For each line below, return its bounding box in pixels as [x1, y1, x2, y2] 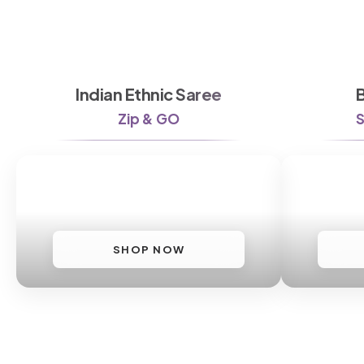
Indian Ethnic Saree [76, 83, 222, 104]
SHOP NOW [112, 242, 185, 256]
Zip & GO [117, 109, 180, 128]
